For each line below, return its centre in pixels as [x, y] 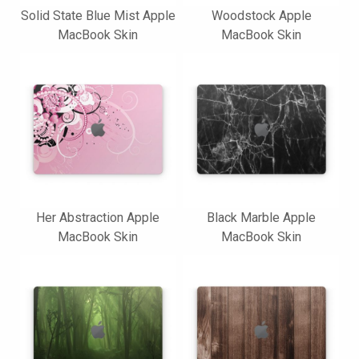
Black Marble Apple [261, 218]
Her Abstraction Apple [98, 218]
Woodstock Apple [261, 16]
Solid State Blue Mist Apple [98, 16]
